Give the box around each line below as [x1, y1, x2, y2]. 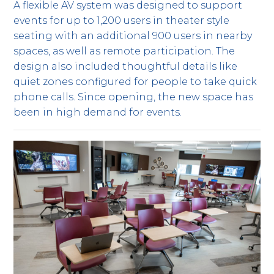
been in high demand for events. [13, 106, 182, 118]
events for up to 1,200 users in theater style [13, 14, 230, 26]
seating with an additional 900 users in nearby [13, 29, 253, 42]
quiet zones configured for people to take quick [13, 75, 257, 87]
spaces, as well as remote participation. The [13, 45, 235, 57]
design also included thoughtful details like [13, 60, 238, 72]
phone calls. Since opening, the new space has [13, 91, 254, 103]
